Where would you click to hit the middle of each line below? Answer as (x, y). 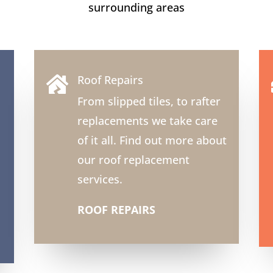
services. (100, 179)
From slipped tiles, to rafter (149, 101)
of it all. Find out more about (152, 140)
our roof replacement (133, 159)
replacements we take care (147, 120)
